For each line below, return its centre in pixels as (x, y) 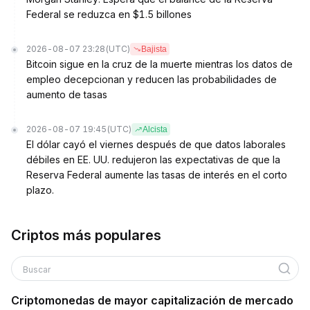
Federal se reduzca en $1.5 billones (109, 14)
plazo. (40, 190)
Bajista (154, 49)
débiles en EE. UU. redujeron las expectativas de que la (153, 159)
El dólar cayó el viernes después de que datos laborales (156, 144)
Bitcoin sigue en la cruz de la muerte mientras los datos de (159, 64)
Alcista (155, 129)
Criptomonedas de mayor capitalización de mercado (152, 300)
